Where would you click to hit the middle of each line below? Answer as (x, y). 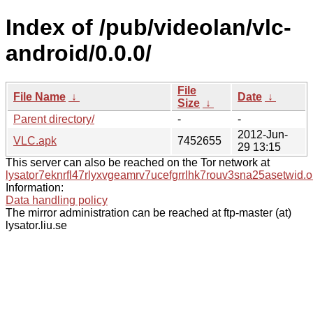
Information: (35, 187)
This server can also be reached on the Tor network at (138, 162)
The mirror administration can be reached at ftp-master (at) (148, 212)
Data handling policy (57, 200)
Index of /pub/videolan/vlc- (148, 28)
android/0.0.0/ (79, 53)
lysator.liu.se (36, 225)
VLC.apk (35, 140)
